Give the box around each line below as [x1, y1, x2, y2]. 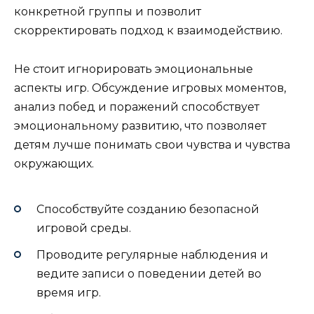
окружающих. [14, 156, 94, 170]
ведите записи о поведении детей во [36, 267, 261, 281]
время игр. [36, 286, 101, 300]
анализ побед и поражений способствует [14, 100, 259, 114]
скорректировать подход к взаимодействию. [14, 24, 282, 38]
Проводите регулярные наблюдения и [36, 248, 268, 262]
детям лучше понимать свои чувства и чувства [14, 137, 290, 151]
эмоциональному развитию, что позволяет [14, 118, 266, 132]
